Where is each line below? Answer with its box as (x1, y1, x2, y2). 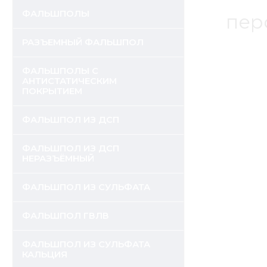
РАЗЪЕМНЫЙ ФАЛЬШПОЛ (22, 37, 144, 48)
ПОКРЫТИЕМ (22, 86, 82, 97)
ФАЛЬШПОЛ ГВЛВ (22, 210, 109, 221)
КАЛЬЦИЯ (22, 249, 67, 260)
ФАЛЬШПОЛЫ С (22, 66, 98, 76)
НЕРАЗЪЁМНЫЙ (22, 153, 94, 164)
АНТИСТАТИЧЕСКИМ (22, 76, 117, 86)
